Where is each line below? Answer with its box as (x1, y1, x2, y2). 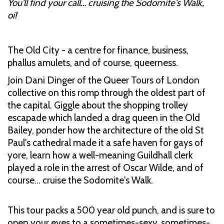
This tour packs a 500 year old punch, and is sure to (7, 204, 215, 216)
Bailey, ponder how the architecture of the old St (7, 124, 204, 136)
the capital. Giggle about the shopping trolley (7, 99, 188, 111)
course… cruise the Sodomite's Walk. (7, 174, 155, 186)
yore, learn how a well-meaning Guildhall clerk (7, 149, 192, 161)
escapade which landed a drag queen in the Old (7, 111, 200, 123)
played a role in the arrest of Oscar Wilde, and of (7, 161, 203, 173)
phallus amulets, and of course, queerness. (7, 56, 180, 68)
